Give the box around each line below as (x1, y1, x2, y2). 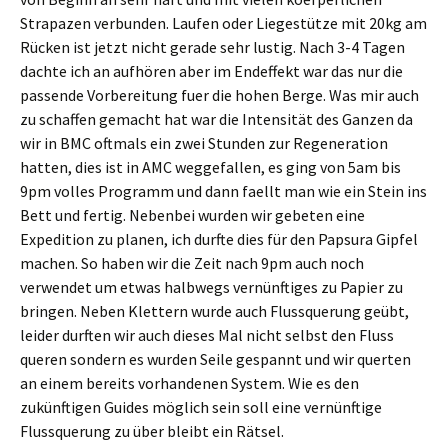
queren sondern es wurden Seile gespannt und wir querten (20, 349, 411, 369)
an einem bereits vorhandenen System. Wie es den (20, 373, 359, 393)
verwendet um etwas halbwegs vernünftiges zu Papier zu (20, 277, 403, 297)
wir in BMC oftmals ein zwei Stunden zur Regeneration (20, 133, 388, 153)
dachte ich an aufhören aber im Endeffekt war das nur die (20, 61, 403, 81)
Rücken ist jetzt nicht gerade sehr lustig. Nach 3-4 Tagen (20, 37, 405, 57)
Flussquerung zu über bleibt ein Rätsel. (20, 421, 284, 441)
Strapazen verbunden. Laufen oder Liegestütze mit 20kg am (20, 13, 427, 33)
